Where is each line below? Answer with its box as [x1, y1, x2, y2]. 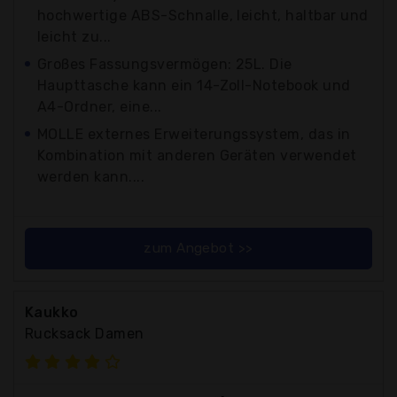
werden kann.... [37, 167, 145, 185]
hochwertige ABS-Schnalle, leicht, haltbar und [37, 6, 369, 24]
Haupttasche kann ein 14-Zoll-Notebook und [37, 76, 351, 94]
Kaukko [25, 303, 79, 321]
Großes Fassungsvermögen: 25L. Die [37, 55, 292, 73]
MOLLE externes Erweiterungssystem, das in [37, 125, 351, 143]
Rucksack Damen [25, 324, 144, 342]
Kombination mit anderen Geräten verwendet [37, 146, 357, 164]
